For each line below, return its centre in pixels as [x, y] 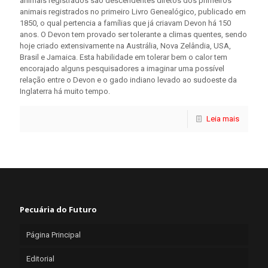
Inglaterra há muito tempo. [65, 92]
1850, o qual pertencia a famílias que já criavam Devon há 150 [125, 23]
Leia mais [223, 119]
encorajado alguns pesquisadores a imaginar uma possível [122, 69]
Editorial [40, 259]
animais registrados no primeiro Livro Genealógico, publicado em [133, 12]
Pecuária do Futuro [58, 210]
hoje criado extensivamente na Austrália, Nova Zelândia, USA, [125, 46]
